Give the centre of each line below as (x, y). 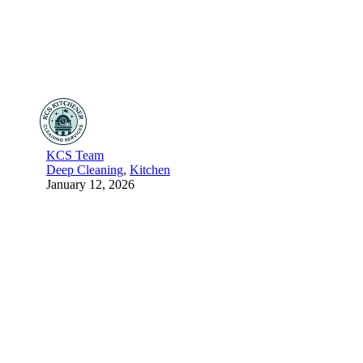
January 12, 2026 (90, 184)
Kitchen (150, 169)
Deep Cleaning (85, 169)
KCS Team (75, 155)
